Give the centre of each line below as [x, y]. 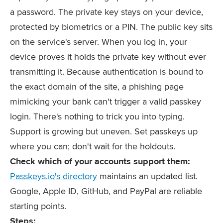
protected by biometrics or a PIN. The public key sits [111, 27]
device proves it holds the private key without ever [108, 56]
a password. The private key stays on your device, [107, 12]
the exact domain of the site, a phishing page [97, 86]
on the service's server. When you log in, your [99, 42]
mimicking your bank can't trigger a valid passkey [106, 101]
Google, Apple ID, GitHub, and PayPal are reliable [106, 191]
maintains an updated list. [147, 176]
